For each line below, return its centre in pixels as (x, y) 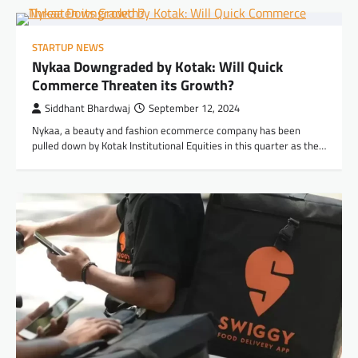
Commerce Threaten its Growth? (133, 85)
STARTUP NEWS (68, 47)
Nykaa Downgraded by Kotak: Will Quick (157, 66)
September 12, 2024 (194, 108)
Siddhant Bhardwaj (88, 108)
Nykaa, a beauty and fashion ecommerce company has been (166, 130)
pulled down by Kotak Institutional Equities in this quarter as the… (179, 145)
